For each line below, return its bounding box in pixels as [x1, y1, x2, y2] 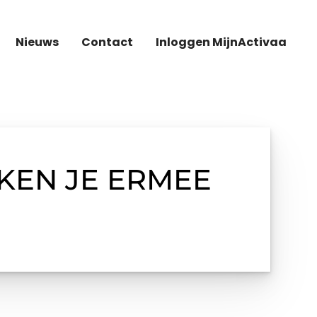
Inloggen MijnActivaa [156, 34, 287, 50]
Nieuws [16, 34, 59, 50]
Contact [81, 34, 133, 50]
